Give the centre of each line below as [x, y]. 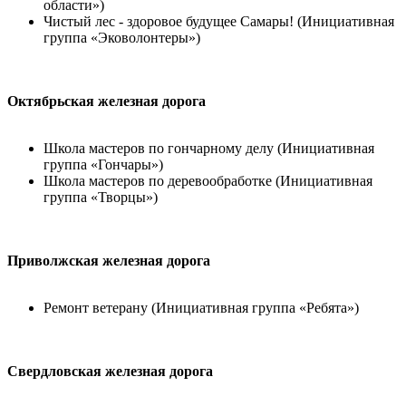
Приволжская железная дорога [109, 261]
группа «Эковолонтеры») [122, 38]
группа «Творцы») [101, 197]
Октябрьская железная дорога [106, 101]
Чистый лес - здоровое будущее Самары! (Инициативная [219, 21]
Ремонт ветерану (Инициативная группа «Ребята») [201, 308]
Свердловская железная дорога [110, 371]
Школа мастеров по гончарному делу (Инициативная [209, 148]
